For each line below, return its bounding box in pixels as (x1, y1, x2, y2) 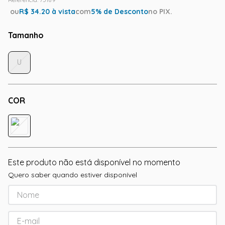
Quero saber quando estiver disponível (8, 170, 137, 179)
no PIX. (148, 7, 172, 16)
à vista (50, 7, 75, 16)
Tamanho (8, 30, 44, 40)
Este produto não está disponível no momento (8, 157, 180, 167)
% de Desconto (95, 7, 148, 16)
